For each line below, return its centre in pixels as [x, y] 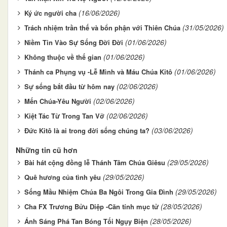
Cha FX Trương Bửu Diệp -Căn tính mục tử [91, 206]
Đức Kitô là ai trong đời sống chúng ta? [87, 130]
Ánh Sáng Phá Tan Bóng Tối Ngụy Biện [86, 221]
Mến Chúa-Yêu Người [58, 101]
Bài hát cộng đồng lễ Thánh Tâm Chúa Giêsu [95, 162]
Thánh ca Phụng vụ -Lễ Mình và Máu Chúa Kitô [98, 71]
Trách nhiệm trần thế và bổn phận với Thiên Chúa [102, 27]
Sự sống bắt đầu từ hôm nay [69, 86]
